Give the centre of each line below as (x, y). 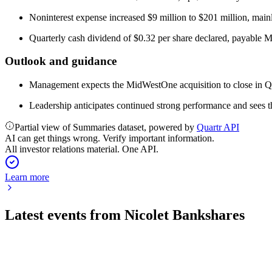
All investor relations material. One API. (82, 149)
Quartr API (218, 127)
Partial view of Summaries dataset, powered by (106, 127)
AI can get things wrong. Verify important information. (110, 138)
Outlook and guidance (61, 61)
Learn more (27, 177)
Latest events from (65, 215)
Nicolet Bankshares (185, 215)
